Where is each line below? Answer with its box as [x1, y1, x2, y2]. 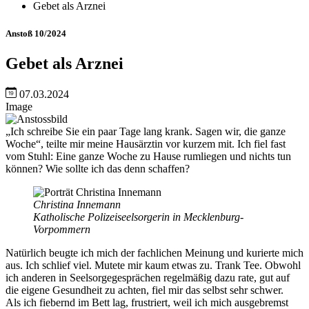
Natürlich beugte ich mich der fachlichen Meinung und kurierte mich [6, 246, 303, 259]
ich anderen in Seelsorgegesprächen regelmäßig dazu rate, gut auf [6, 271, 290, 283]
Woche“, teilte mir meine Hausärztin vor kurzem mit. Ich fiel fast [6, 137, 286, 150]
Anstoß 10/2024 [6, 28, 66, 39]
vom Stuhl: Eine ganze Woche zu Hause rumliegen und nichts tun [6, 150, 291, 162]
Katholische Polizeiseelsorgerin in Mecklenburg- [33, 210, 243, 223]
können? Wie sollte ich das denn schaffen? [6, 162, 190, 175]
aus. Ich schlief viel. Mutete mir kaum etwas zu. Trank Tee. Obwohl [6, 259, 301, 271]
